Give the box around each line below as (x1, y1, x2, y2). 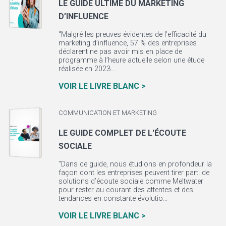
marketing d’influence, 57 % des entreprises (58, 39, 197, 47)
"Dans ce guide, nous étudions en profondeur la (58, 159, 212, 168)
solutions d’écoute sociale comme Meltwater (58, 177, 203, 186)
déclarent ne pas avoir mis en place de (58, 47, 182, 56)
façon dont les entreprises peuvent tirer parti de (58, 168, 209, 177)
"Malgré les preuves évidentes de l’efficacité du (58, 30, 206, 39)
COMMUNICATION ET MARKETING (58, 109, 157, 117)
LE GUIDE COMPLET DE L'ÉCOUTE (58, 128, 186, 138)
